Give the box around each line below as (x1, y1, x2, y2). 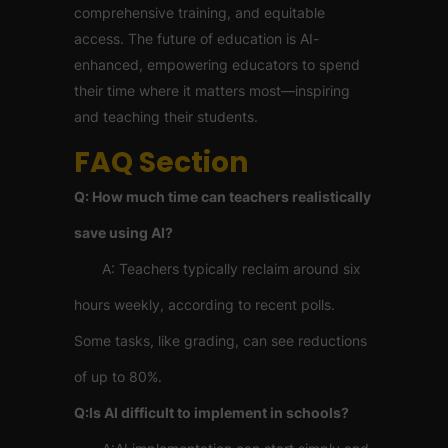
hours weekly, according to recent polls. (74, 296, 335, 313)
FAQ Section (74, 143, 248, 182)
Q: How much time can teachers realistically (74, 188, 371, 205)
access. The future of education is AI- (74, 30, 319, 47)
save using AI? (74, 224, 173, 241)
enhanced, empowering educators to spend (74, 56, 360, 73)
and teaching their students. (74, 108, 258, 125)
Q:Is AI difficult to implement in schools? (74, 404, 349, 421)
